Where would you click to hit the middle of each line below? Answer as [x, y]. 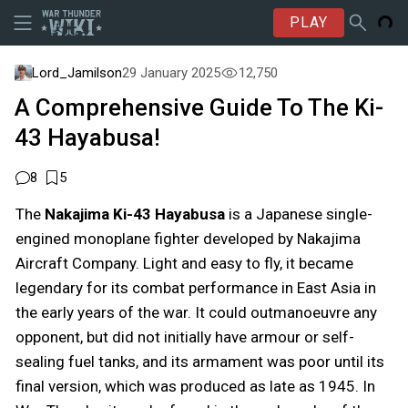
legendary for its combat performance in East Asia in [196, 288]
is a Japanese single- [299, 214]
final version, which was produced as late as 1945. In [195, 386]
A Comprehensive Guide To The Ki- [199, 107]
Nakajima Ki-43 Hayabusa [135, 214]
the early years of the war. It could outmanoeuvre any [196, 312]
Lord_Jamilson [76, 73]
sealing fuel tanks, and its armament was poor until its [200, 362]
